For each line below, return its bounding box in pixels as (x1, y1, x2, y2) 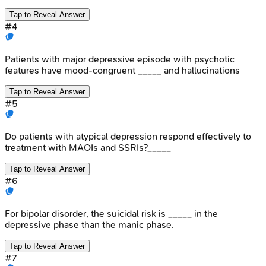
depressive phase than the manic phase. (5, 218, 174, 230)
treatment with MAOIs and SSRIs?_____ (5, 141, 171, 153)
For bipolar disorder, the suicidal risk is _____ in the (5, 207, 218, 219)
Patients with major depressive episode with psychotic (5, 53, 235, 65)
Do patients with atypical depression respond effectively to (5, 130, 251, 142)
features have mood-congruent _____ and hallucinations (5, 64, 240, 76)
